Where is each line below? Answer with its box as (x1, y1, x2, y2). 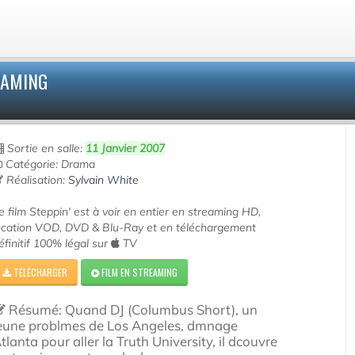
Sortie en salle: (4, 141, 86, 155)
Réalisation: (3, 173, 69, 187)
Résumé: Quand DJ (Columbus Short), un (6, 301, 258, 318)
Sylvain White (68, 173, 139, 187)
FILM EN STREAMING (99, 265, 178, 279)
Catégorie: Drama (2, 157, 96, 171)
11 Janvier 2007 (86, 141, 166, 155)
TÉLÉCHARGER (11, 265, 68, 279)
